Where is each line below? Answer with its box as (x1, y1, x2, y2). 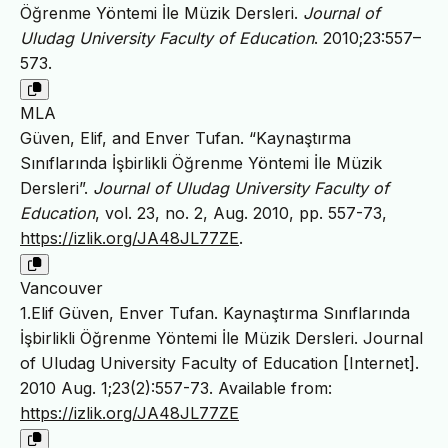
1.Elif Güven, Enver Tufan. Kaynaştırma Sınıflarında (20, 303, 410, 324)
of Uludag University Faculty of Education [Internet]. (20, 353, 419, 374)
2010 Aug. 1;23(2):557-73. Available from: (20, 378, 332, 399)
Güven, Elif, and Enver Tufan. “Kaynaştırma (20, 128, 351, 149)
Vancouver (20, 278, 103, 299)
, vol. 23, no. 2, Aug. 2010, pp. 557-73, (95, 203, 387, 224)
